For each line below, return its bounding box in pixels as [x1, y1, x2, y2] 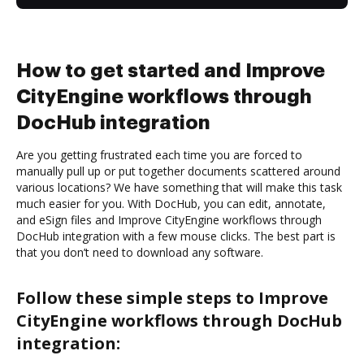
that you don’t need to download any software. [16, 244, 263, 260]
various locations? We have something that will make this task [16, 179, 342, 195]
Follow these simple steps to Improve [16, 286, 328, 309]
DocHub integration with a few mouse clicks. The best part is [16, 227, 336, 244]
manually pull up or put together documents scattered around [16, 162, 340, 179]
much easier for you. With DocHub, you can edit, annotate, [16, 195, 326, 211]
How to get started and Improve [16, 60, 325, 80]
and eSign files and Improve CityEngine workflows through [16, 211, 322, 227]
